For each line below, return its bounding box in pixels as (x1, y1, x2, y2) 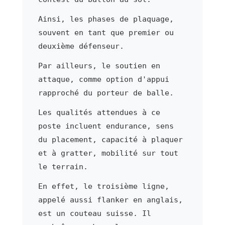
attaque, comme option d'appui (38, 74, 169, 84)
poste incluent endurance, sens (38, 121, 174, 131)
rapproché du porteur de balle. (38, 88, 174, 97)
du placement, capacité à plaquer (38, 135, 183, 144)
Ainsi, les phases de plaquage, (38, 14, 174, 24)
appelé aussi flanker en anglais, (38, 195, 183, 204)
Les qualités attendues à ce (38, 107, 160, 117)
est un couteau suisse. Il (38, 208, 151, 218)
